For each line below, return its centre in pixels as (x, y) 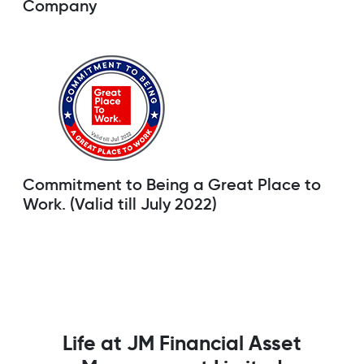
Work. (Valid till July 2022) (120, 204)
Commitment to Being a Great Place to (172, 185)
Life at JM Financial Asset (182, 343)
